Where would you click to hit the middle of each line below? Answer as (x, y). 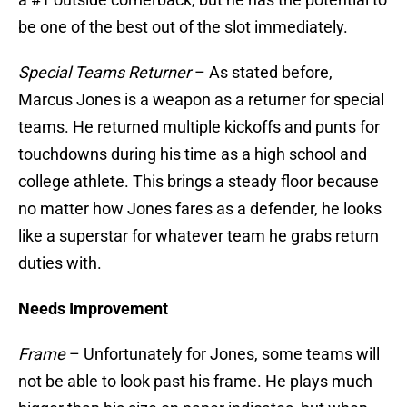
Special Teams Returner (106, 73)
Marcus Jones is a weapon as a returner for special (201, 100)
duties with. (60, 263)
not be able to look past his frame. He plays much (195, 382)
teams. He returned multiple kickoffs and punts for (199, 127)
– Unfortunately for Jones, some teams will (223, 354)
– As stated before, (263, 73)
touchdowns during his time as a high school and (193, 154)
